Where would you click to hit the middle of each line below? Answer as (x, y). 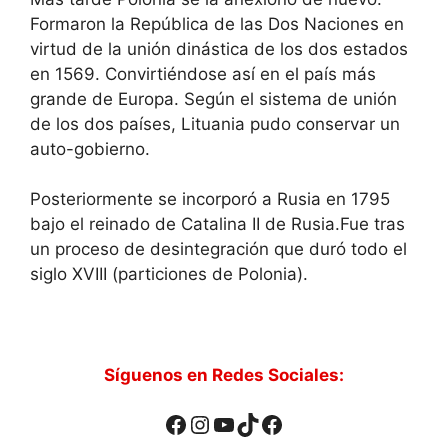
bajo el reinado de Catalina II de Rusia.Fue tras (217, 224)
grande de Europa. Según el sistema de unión (213, 98)
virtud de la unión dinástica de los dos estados (219, 48)
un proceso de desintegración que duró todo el (218, 249)
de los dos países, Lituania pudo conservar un (215, 123)
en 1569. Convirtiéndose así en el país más (203, 73)
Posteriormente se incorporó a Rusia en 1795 (210, 199)
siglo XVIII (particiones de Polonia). (169, 274)
